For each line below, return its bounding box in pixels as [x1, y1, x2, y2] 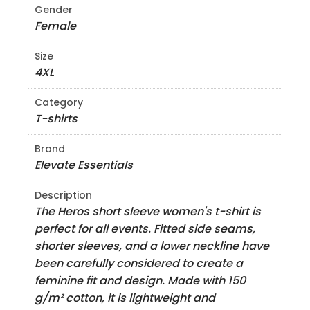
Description [35, 188, 92, 202]
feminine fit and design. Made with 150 [35, 273, 246, 289]
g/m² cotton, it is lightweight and [35, 290, 215, 306]
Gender [35, 3, 73, 17]
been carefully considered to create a [35, 255, 243, 271]
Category [35, 95, 83, 109]
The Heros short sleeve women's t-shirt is [35, 203, 261, 219]
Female [35, 18, 76, 34]
